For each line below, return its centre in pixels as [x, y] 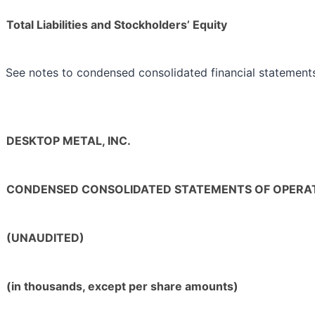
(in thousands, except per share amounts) [122, 287]
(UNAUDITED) [45, 238]
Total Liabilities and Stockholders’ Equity [117, 25]
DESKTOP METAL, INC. [69, 141]
